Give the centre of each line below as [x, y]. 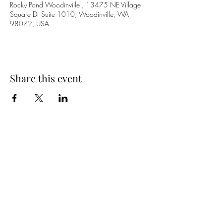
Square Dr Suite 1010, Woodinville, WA [69, 14]
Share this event [46, 78]
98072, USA [29, 24]
